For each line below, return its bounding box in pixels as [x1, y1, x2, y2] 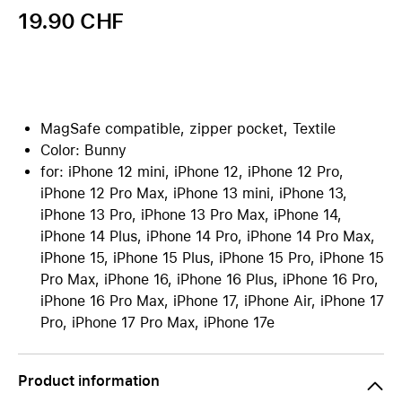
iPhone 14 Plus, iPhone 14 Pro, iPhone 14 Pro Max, [40, 228, 375, 245]
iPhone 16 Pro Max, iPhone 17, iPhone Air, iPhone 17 [40, 293, 384, 310]
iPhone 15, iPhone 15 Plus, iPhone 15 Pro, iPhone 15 [40, 249, 384, 267]
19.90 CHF [18, 8, 124, 34]
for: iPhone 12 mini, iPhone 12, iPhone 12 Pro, [40, 163, 344, 180]
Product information [18, 372, 160, 389]
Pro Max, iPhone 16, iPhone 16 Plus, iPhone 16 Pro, [40, 271, 379, 288]
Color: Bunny [40, 142, 127, 159]
